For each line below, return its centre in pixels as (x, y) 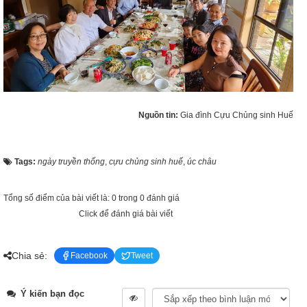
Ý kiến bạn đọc (51, 294)
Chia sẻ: (29, 255)
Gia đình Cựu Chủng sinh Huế (237, 115)
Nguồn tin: (159, 115)
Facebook (89, 256)
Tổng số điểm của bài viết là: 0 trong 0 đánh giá (91, 198)
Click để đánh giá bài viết (126, 214)
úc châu (202, 162)
